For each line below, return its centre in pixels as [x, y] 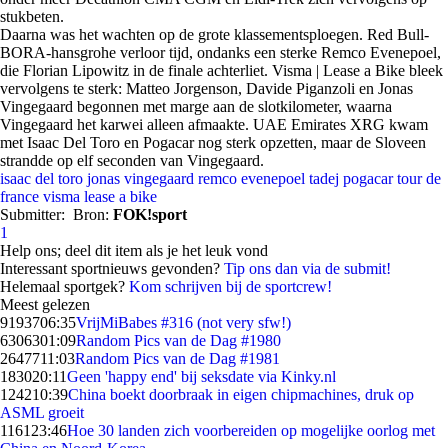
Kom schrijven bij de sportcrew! [230, 286]
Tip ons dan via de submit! [307, 268]
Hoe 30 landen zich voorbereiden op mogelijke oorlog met [251, 430]
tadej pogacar [351, 178]
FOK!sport [150, 214]
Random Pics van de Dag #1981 [177, 358]
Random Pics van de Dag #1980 [178, 340]
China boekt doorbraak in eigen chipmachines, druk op [241, 394]
